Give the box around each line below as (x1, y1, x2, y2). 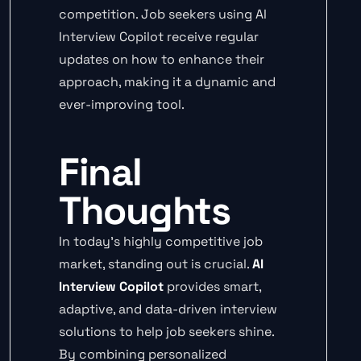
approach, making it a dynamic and (59, 73, 276, 91)
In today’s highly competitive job (59, 233, 263, 251)
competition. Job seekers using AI (59, 6, 267, 23)
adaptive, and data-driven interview (59, 301, 277, 318)
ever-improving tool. (59, 96, 185, 114)
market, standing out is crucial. (59, 255, 252, 273)
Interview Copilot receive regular (59, 28, 259, 46)
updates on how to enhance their (59, 51, 264, 68)
